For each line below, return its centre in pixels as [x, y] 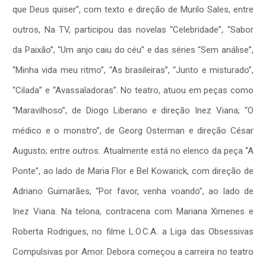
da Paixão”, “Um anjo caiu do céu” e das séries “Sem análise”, [133, 50]
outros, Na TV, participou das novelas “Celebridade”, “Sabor [133, 29]
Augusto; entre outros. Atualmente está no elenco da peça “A [133, 151]
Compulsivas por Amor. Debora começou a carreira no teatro [133, 251]
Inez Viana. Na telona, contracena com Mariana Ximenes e [133, 211]
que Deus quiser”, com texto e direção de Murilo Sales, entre [133, 9]
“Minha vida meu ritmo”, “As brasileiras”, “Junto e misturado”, [133, 70]
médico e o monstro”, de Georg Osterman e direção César [133, 130]
